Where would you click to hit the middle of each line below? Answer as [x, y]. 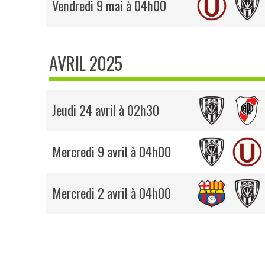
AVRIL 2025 [86, 63]
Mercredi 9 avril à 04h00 [112, 152]
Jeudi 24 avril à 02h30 [106, 110]
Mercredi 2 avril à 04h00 [112, 193]
